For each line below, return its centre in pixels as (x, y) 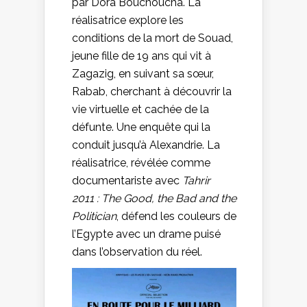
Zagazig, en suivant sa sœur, (143, 74)
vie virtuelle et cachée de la (140, 110)
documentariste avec (127, 181)
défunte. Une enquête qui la (141, 127)
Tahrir (196, 181)
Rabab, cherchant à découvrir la (152, 92)
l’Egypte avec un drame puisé (146, 234)
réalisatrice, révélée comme (141, 163)
